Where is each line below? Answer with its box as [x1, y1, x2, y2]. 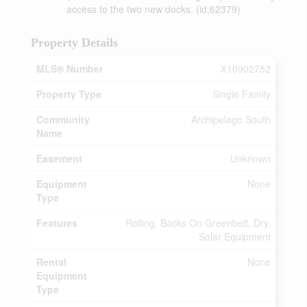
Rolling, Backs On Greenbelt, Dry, [125, 216, 271, 230]
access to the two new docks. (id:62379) [66, 2, 241, 16]
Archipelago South [191, 112, 271, 126]
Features [36, 216, 77, 230]
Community [36, 112, 90, 126]
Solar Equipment [199, 230, 271, 243]
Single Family [212, 87, 271, 101]
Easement [36, 151, 82, 165]
